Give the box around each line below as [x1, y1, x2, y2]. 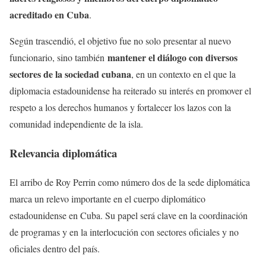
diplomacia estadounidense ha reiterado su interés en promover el [9, 84, 251, 97]
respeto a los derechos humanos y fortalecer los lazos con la [9, 101, 231, 114]
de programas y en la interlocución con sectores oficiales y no [9, 225, 239, 238]
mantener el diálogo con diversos [107, 50, 237, 65]
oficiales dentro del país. [9, 242, 100, 255]
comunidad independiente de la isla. [9, 118, 143, 131]
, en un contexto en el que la [131, 68, 236, 81]
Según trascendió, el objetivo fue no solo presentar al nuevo [9, 34, 231, 47]
